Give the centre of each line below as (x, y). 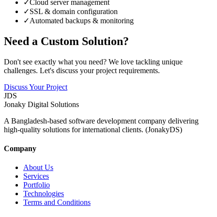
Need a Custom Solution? (66, 41)
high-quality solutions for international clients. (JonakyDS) (93, 129)
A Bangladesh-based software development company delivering (101, 121)
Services (36, 176)
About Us (38, 168)
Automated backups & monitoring (82, 21)
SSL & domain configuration (74, 12)
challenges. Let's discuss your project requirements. (82, 70)
